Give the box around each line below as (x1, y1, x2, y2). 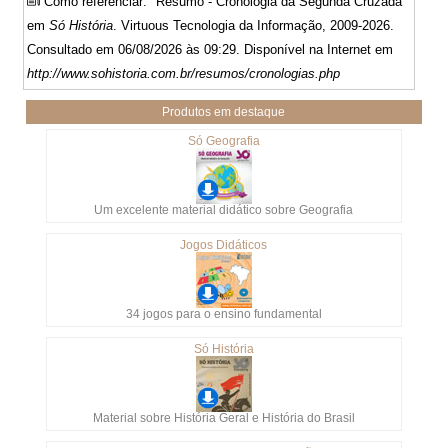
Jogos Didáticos (180, 238, 268, 253)
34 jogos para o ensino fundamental (125, 307, 322, 322)
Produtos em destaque (162, 105, 286, 120)
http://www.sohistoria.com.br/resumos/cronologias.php (27, 66, 341, 82)
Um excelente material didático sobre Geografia (94, 203, 354, 218)
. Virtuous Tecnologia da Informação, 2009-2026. (113, 18, 395, 34)
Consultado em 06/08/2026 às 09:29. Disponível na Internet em (27, 42, 394, 58)
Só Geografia (187, 134, 260, 149)
